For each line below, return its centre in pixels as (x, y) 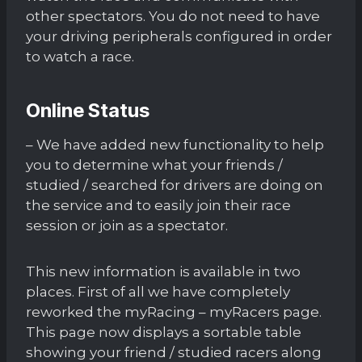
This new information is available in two (163, 271)
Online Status (88, 110)
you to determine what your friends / (154, 164)
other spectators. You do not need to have (173, 16)
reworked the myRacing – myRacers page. (174, 311)
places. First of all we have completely (158, 291)
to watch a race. (80, 56)
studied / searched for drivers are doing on (175, 185)
